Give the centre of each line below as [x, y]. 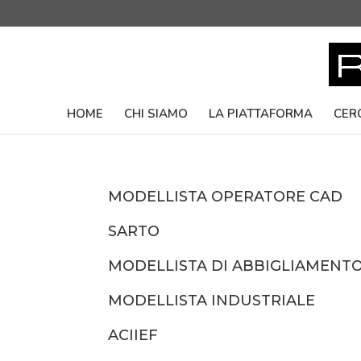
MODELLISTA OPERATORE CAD [226, 197]
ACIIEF [133, 335]
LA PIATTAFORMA [261, 114]
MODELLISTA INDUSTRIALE [212, 301]
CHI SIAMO [156, 114]
